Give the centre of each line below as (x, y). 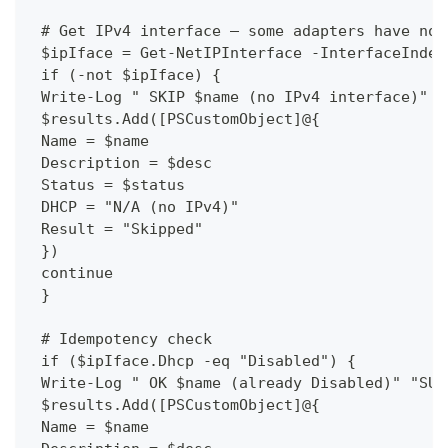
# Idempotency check (122, 338)
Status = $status (108, 184)
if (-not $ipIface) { (126, 74)
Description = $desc (122, 162)
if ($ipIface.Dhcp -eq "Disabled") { (194, 360)
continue (72, 272)
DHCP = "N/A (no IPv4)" (135, 206)
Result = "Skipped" (117, 228)
